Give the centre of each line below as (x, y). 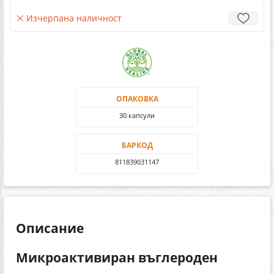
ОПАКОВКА (137, 98)
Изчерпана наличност (73, 18)
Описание (50, 228)
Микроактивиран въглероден (117, 258)
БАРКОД (137, 145)
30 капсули (137, 115)
